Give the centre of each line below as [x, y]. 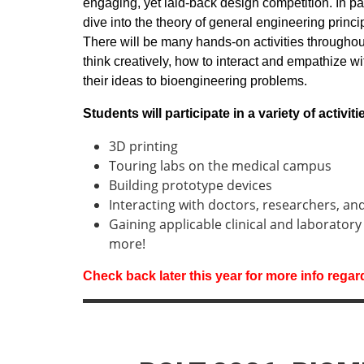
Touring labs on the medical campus [220, 166]
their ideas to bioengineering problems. [195, 81]
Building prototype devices [191, 185]
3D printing [143, 146]
